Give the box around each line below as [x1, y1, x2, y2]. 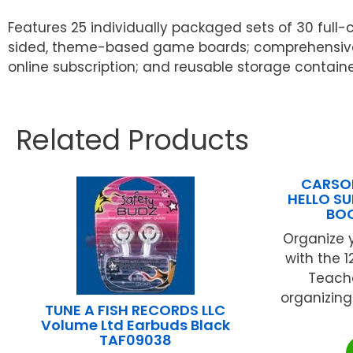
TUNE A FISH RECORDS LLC [45, 300, 226, 321]
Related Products [16, 121, 249, 160]
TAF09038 [98, 330, 172, 351]
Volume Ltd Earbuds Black [40, 315, 230, 336]
